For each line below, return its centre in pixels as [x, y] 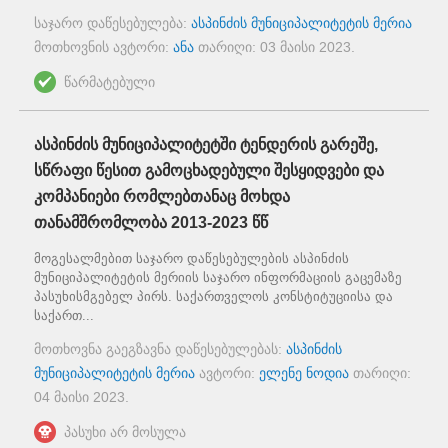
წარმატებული [109, 82]
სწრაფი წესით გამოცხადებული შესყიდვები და [209, 171]
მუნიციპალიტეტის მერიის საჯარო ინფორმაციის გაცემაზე [218, 278]
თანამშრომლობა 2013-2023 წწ [151, 223]
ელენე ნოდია [304, 373]
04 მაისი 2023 [79, 397]
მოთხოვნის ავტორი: [103, 47]
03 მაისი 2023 [305, 47]
